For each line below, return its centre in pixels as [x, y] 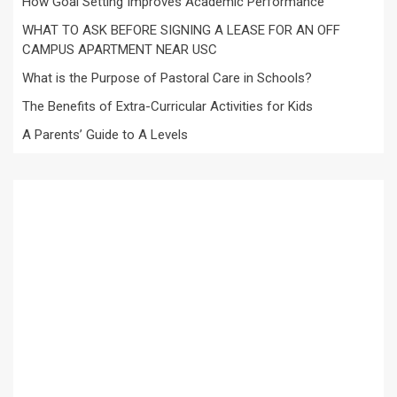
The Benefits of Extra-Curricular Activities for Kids [167, 106]
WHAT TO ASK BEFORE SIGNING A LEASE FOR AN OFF [181, 30]
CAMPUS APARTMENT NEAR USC [120, 49]
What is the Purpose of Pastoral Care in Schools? [167, 78]
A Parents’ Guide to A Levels [105, 134]
